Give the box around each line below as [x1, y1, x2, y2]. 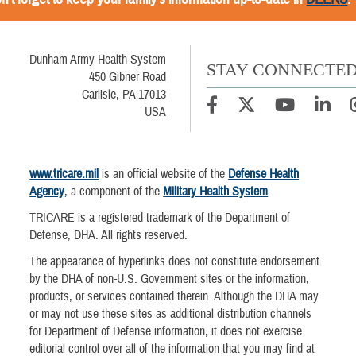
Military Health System [163, 184, 269, 200]
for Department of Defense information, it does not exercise [29, 323, 303, 340]
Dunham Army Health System [29, 51, 166, 68]
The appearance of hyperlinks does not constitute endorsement [29, 253, 320, 270]
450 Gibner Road [88, 68, 166, 85]
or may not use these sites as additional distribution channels [29, 306, 312, 323]
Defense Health [228, 166, 300, 183]
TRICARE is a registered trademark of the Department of [29, 210, 291, 226]
